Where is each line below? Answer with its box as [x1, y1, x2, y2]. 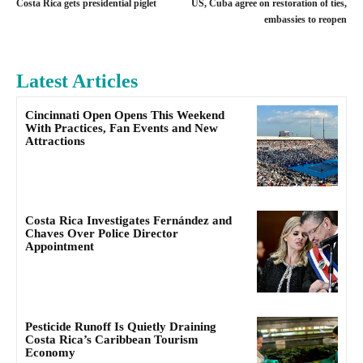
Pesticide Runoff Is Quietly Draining [25, 319, 216, 333]
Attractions [25, 134, 85, 147]
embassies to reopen [263, 13, 347, 25]
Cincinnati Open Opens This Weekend [25, 108, 224, 122]
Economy [25, 345, 75, 359]
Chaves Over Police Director [25, 227, 178, 241]
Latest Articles [16, 70, 138, 92]
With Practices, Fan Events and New [25, 121, 218, 135]
